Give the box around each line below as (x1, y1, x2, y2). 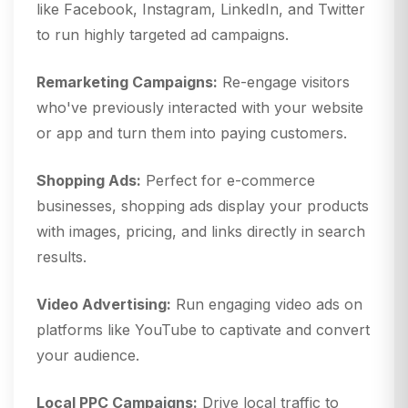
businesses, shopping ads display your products (36, 197, 369, 216)
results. (36, 248, 87, 267)
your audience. (36, 346, 139, 365)
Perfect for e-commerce (141, 171, 315, 190)
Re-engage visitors (218, 73, 350, 92)
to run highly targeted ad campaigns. (36, 25, 289, 45)
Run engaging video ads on (171, 295, 362, 314)
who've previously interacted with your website (36, 98, 363, 117)
